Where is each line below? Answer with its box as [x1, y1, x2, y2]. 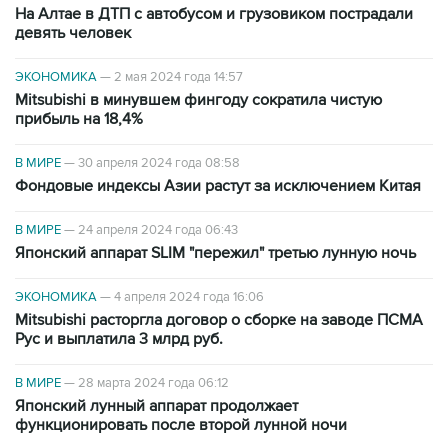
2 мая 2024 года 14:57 [114, 69, 243, 86]
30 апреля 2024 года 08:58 [78, 155, 240, 172]
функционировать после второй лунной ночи [15, 415, 347, 436]
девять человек [15, 23, 131, 44]
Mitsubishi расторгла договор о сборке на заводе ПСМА [15, 310, 423, 331]
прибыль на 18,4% [15, 109, 143, 130]
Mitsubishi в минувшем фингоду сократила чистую [15, 90, 382, 111]
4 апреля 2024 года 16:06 [114, 289, 264, 306]
